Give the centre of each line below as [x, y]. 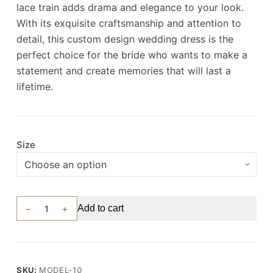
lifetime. [34, 87]
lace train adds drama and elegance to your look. [130, 8]
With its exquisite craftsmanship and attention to [129, 23]
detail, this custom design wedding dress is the [125, 39]
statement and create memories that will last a [123, 71]
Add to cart [100, 208]
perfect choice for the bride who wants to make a [132, 55]
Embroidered [44, 261]
